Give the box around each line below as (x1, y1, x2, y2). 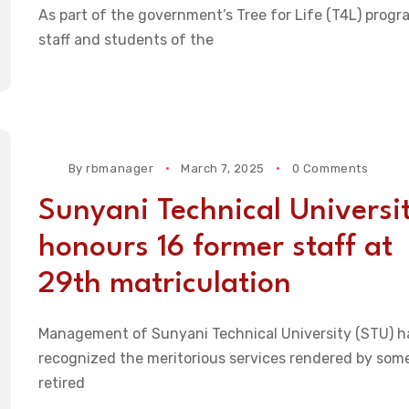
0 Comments (291, 161, 369, 175)
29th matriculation (37, 268, 291, 299)
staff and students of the (37, 31, 214, 49)
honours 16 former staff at (37, 232, 393, 263)
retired (37, 373, 85, 392)
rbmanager (86, 161, 154, 175)
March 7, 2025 (181, 161, 265, 175)
